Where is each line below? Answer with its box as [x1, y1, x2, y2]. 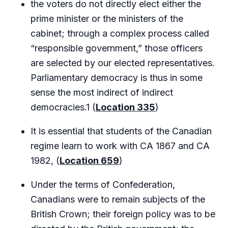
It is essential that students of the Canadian [31, 126, 212, 136]
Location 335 [96, 102, 155, 112]
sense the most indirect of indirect [31, 87, 173, 98]
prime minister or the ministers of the [31, 13, 183, 24]
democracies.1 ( [31, 102, 96, 112]
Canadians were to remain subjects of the [31, 194, 205, 205]
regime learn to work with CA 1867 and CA [31, 140, 210, 151]
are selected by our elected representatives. [31, 58, 215, 68]
